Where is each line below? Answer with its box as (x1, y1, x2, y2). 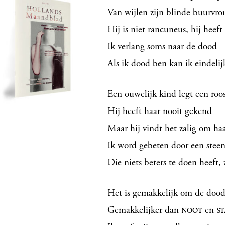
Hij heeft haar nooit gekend (107, 105, 212, 118)
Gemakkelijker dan (107, 204, 181, 217)
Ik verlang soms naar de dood (107, 40, 217, 53)
